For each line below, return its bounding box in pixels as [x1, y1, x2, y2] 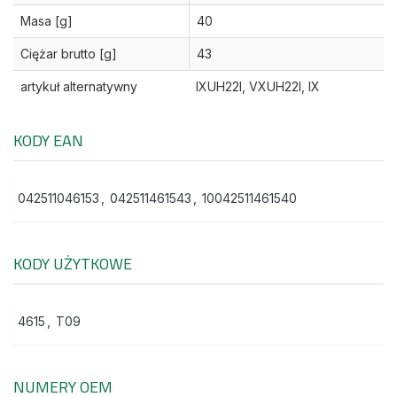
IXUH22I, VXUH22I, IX [196, 79, 320, 95]
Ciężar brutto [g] [20, 46, 117, 62]
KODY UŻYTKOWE [13, 252, 132, 276]
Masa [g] [20, 13, 73, 29]
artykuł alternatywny [20, 79, 137, 95]
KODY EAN [13, 128, 83, 153]
